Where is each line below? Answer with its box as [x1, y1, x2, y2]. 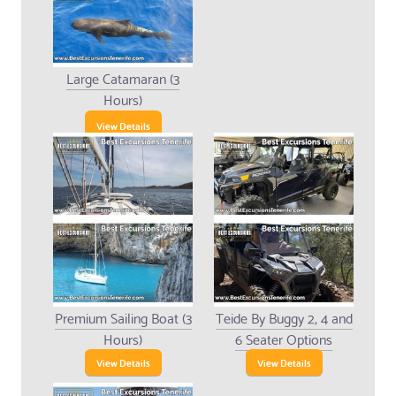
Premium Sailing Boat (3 [54, 305, 192, 330]
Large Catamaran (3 [66, 65, 179, 90]
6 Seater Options [235, 326, 332, 351]
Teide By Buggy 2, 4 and [215, 305, 353, 330]
